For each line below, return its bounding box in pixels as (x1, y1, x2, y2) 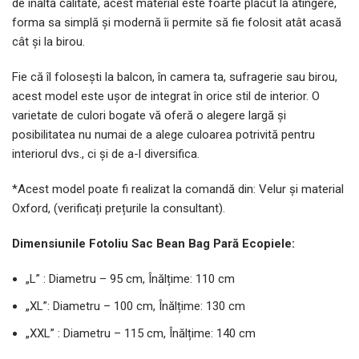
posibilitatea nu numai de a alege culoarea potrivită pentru (12, 127, 315, 143)
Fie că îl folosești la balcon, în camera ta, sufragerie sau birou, (12, 70, 337, 85)
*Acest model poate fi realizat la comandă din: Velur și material (12, 182, 344, 197)
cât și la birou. (12, 34, 85, 50)
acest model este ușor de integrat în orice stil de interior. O (12, 89, 320, 104)
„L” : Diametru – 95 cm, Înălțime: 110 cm (26, 272, 235, 287)
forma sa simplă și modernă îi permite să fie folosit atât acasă (12, 15, 341, 30)
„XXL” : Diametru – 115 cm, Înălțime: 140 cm (26, 326, 256, 341)
